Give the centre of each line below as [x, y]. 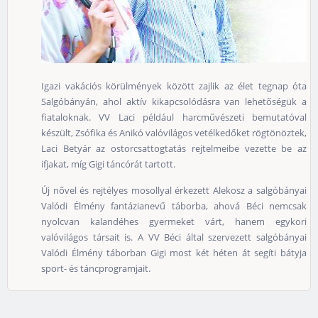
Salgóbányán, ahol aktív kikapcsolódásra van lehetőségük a [174, 102]
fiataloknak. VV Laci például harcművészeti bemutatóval [174, 117]
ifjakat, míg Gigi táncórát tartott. [108, 164]
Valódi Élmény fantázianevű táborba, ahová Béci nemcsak [174, 206]
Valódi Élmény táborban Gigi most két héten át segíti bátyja [174, 253]
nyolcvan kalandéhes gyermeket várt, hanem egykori [174, 222]
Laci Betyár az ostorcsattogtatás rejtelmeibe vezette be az [174, 149]
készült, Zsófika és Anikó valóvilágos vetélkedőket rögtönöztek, [174, 133]
